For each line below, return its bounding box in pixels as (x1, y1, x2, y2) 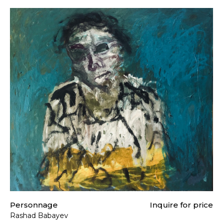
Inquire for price (150, 200, 213, 210)
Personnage (10, 200, 58, 210)
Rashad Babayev (10, 211, 68, 220)
